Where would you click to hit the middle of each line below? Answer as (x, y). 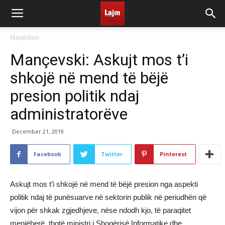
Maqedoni (25, 37)
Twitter (112, 154)
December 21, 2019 (38, 131)
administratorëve (69, 114)
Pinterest (173, 154)
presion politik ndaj (75, 96)
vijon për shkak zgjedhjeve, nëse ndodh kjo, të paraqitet (100, 210)
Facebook (47, 154)
